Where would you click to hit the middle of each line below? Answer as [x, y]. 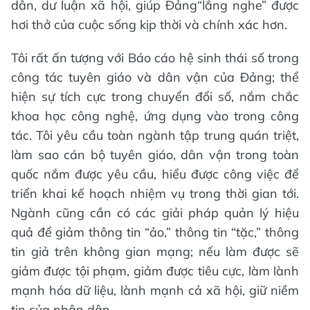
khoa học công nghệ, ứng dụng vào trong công [155, 116]
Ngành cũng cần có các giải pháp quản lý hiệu [155, 212]
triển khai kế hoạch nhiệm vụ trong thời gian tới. [155, 193]
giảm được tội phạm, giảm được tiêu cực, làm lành [155, 271]
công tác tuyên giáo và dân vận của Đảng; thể [155, 77]
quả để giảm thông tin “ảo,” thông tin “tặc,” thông [155, 232]
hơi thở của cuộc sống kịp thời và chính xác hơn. [149, 24]
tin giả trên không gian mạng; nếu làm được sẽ [155, 251]
